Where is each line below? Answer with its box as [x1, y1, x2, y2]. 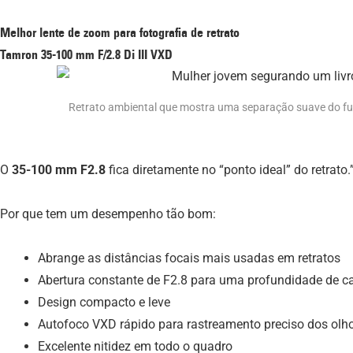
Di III [124, 46, 147, 62]
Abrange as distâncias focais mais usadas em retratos [38, 251, 340, 266]
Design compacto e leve [38, 295, 170, 310]
